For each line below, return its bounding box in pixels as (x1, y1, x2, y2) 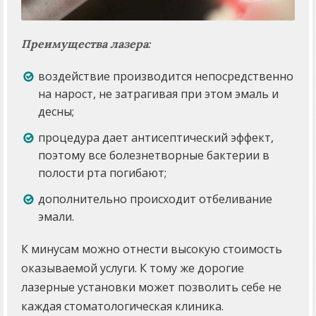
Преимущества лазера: (21, 36, 152, 52)
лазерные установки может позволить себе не (21, 279, 281, 296)
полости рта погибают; (38, 165, 166, 181)
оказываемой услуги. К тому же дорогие (21, 260, 244, 276)
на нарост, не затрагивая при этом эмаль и (38, 86, 279, 102)
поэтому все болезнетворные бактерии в (38, 147, 269, 164)
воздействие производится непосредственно (38, 68, 293, 85)
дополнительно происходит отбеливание (38, 191, 272, 207)
